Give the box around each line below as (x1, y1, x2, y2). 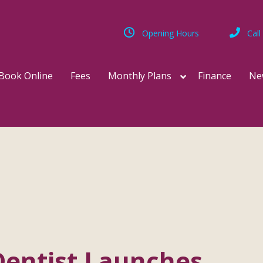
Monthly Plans (108, 69, 171, 82)
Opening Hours (141, 28, 199, 39)
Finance (198, 69, 231, 82)
